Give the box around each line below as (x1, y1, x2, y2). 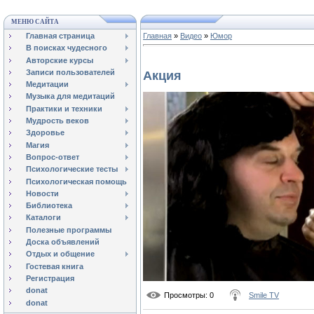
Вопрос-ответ (26, 152, 79, 161)
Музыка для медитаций (26, 92, 115, 101)
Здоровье (26, 128, 64, 137)
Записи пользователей (26, 67, 115, 76)
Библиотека (26, 201, 72, 210)
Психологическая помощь (26, 177, 127, 186)
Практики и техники (26, 104, 102, 113)
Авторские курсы (26, 55, 93, 64)
